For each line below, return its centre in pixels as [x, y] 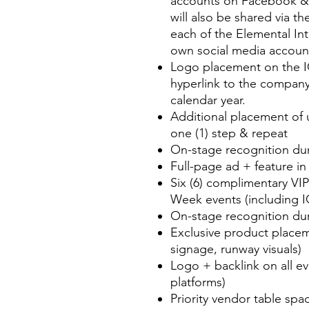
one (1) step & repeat [229, 133]
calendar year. [208, 100]
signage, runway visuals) [236, 249]
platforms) [198, 282]
